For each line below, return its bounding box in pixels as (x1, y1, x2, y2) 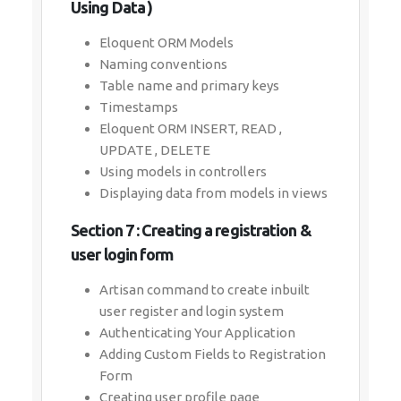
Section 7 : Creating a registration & (71, 221, 311, 239)
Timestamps (99, 99, 178, 115)
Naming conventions (99, 56, 227, 72)
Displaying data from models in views (99, 185, 328, 200)
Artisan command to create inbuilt (99, 282, 310, 297)
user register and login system (99, 303, 284, 319)
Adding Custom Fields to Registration (99, 346, 326, 362)
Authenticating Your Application (99, 325, 295, 340)
